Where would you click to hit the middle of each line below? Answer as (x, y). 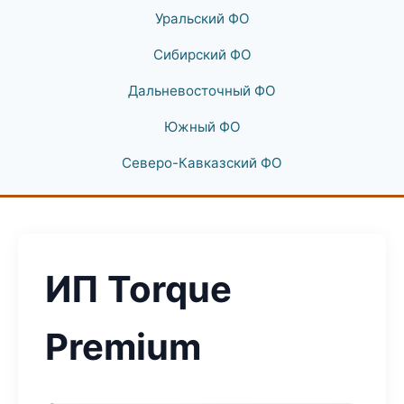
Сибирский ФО (202, 55)
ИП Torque (138, 289)
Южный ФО (202, 127)
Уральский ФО (202, 18)
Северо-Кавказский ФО (202, 163)
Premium (123, 347)
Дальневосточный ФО (202, 91)
